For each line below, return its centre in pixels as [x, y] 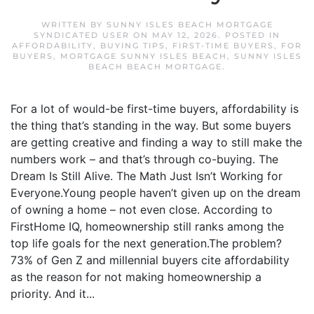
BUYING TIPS [133, 46]
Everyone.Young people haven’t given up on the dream [156, 193]
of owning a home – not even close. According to [142, 210]
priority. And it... [53, 294]
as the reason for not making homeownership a [136, 277]
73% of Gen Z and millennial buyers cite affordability [150, 260]
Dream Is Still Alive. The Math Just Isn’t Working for [146, 176]
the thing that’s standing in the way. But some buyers [151, 125]
